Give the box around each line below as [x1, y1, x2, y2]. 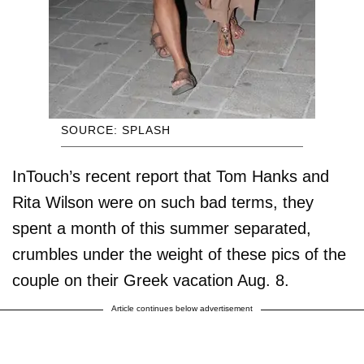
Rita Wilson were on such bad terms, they [12, 193, 314, 212]
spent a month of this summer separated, [12, 219, 311, 238]
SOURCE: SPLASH [61, 123, 171, 137]
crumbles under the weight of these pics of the [12, 245, 346, 264]
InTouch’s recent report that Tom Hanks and [12, 167, 329, 186]
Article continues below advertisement [111, 304, 253, 314]
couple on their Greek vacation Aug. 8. [12, 271, 289, 290]
